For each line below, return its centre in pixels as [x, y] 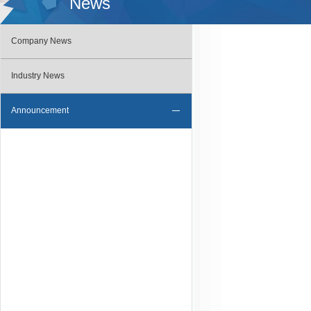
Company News [41, 41]
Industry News [38, 76]
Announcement [40, 110]
